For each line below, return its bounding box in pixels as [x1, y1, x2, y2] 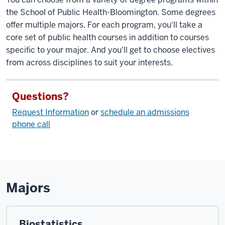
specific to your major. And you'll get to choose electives [6, 45, 215, 55]
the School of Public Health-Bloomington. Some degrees [6, 7, 215, 18]
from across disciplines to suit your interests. [6, 57, 173, 68]
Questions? [12, 90, 69, 103]
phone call [12, 119, 50, 130]
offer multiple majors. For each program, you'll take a [6, 20, 202, 30]
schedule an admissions [100, 107, 189, 118]
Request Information [12, 107, 89, 118]
